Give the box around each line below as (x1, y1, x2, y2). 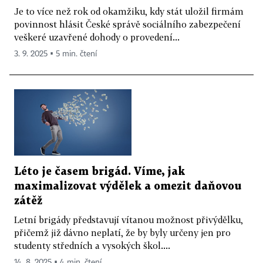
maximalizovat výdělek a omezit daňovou (14, 181, 241, 191)
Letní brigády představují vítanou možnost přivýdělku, (14, 214, 243, 225)
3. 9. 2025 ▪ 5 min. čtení (14, 50, 97, 59)
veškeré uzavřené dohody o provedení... (14, 32, 180, 43)
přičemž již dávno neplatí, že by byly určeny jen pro (14, 227, 231, 238)
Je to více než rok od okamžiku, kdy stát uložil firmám (14, 6, 244, 17)
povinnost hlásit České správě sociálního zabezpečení (14, 19, 241, 30)
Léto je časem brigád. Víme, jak (14, 166, 185, 177)
